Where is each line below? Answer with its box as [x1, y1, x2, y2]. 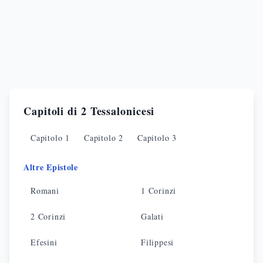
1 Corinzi [141, 185, 177, 196]
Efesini [31, 237, 58, 248]
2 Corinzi [31, 211, 66, 222]
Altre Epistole [23, 161, 78, 173]
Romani [31, 185, 59, 196]
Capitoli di [23, 103, 81, 119]
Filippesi [141, 237, 174, 248]
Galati [141, 211, 164, 222]
